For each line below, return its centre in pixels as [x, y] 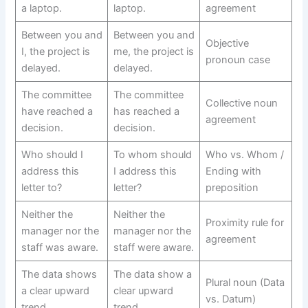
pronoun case [238, 59]
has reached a [146, 111]
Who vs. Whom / [244, 154]
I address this [145, 171]
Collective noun [241, 103]
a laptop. [41, 8]
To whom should [152, 154]
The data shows [59, 274]
